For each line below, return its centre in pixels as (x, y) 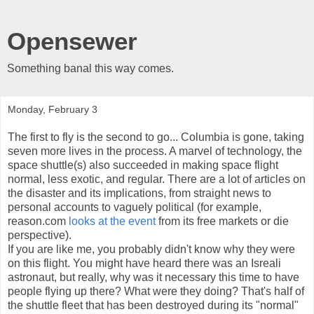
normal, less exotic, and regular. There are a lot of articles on (157, 179)
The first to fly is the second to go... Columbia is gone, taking (156, 137)
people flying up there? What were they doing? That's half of (156, 291)
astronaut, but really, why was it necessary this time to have (153, 277)
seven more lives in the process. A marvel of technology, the (155, 151)
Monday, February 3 (53, 109)
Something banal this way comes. (90, 68)
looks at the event (114, 221)
